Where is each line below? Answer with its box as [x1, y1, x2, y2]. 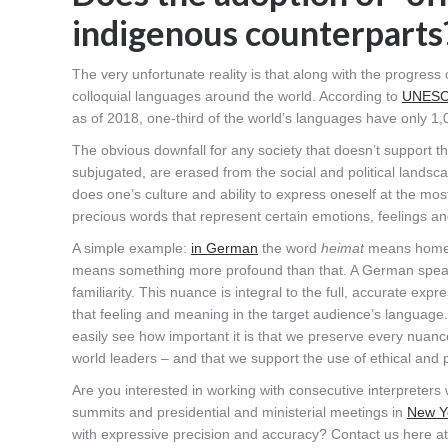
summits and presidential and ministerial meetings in [72, 404, 407, 421]
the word [258, 240, 321, 257]
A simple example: [72, 240, 191, 257]
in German [191, 240, 258, 257]
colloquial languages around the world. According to [72, 88, 402, 105]
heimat [321, 240, 364, 257]
